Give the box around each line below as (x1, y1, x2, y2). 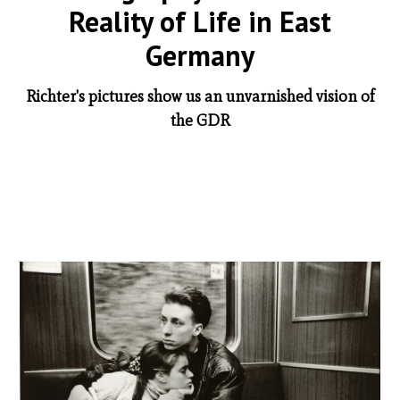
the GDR (171, 110, 229, 130)
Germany (146, 36, 254, 74)
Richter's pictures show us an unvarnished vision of (25, 86, 375, 106)
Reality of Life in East (69, 2, 331, 40)
